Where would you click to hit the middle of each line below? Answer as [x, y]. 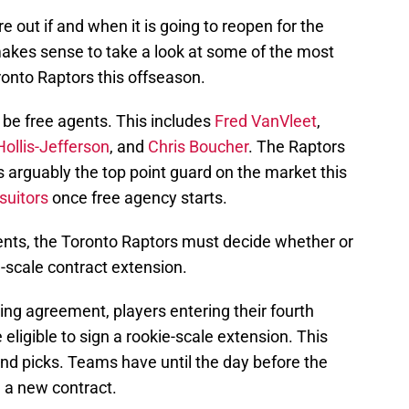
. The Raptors [297, 146]
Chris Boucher [198, 146]
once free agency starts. [138, 197]
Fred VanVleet [266, 121]
